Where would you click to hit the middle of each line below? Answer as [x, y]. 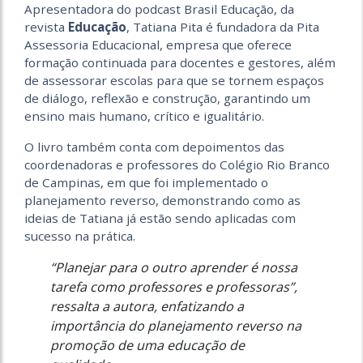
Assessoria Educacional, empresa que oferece [158, 45]
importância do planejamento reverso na [176, 326]
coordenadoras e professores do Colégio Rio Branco [177, 164]
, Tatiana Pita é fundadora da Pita [223, 27]
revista [46, 27]
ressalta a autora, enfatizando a [147, 306]
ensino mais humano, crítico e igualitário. [144, 116]
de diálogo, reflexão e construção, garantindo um [167, 98]
